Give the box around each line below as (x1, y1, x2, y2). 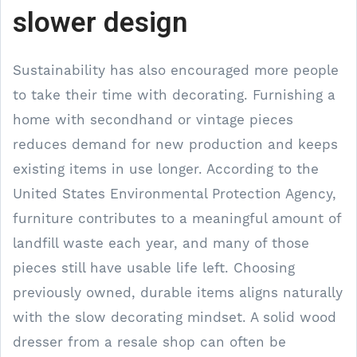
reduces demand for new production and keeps (13, 135, 338, 152)
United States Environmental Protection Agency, (13, 185, 336, 202)
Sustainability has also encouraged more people (13, 61, 339, 78)
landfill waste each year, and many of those (13, 234, 309, 251)
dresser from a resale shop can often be (13, 333, 286, 350)
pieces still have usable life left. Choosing (13, 259, 295, 276)
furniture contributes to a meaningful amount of (13, 210, 341, 226)
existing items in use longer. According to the (13, 160, 319, 177)
